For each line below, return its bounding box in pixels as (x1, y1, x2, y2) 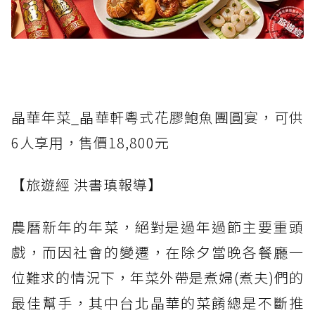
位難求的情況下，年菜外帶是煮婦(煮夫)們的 (11, 267, 304, 288)
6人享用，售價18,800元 (11, 132, 169, 153)
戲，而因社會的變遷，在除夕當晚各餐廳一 (11, 242, 304, 263)
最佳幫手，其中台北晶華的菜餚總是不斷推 (11, 292, 304, 314)
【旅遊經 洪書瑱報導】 (11, 174, 162, 195)
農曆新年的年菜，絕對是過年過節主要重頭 (11, 217, 304, 238)
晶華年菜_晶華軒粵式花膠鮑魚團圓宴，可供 (11, 107, 304, 128)
